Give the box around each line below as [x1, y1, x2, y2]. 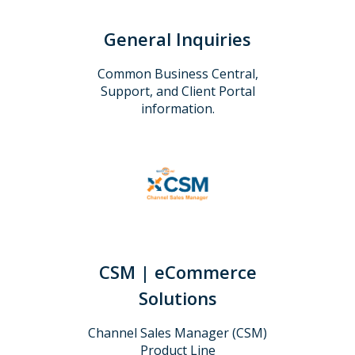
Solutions [138, 285, 217, 310]
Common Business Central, [97, 64, 258, 82]
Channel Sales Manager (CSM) [88, 323, 267, 342]
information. [140, 99, 215, 117]
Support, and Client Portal [100, 82, 255, 100]
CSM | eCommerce [98, 259, 257, 284]
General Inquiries [104, 26, 251, 51]
